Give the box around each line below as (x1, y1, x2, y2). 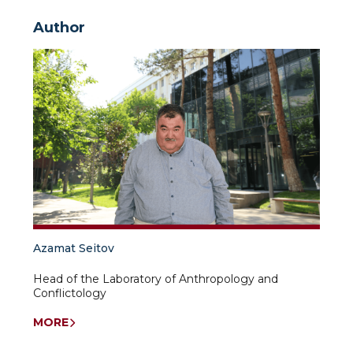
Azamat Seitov (33, 241, 114, 256)
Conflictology (33, 286, 106, 301)
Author (33, 19, 85, 36)
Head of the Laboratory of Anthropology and (33, 272, 278, 287)
